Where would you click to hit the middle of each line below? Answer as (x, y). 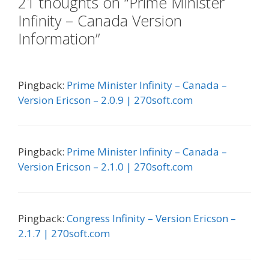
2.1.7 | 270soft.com (64, 233)
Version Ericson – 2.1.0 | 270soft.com (105, 166)
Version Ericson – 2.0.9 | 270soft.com (105, 100)
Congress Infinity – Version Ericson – (151, 218)
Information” (59, 38)
